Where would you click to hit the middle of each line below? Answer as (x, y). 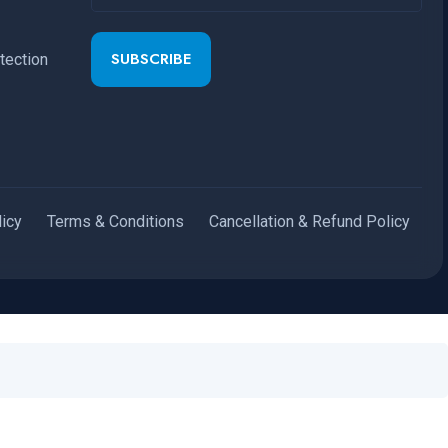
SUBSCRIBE (150, 58)
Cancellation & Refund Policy (309, 221)
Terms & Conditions (115, 221)
